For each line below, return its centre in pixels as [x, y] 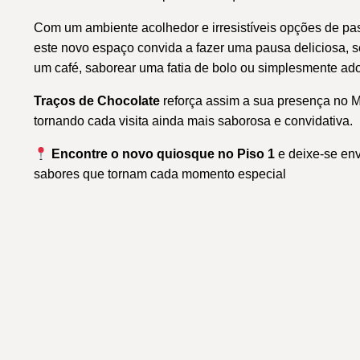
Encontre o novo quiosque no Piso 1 [164, 154]
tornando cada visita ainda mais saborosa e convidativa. [193, 121]
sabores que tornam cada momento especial [160, 174]
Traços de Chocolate [97, 101]
